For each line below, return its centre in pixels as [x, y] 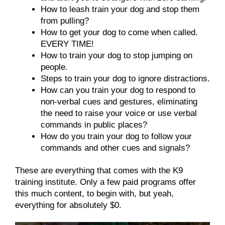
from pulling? [65, 21]
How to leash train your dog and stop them [120, 9]
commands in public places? [94, 125]
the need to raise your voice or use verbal [119, 113]
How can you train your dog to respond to [118, 90]
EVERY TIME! [67, 44]
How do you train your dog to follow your [116, 136]
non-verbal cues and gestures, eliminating [119, 101]
